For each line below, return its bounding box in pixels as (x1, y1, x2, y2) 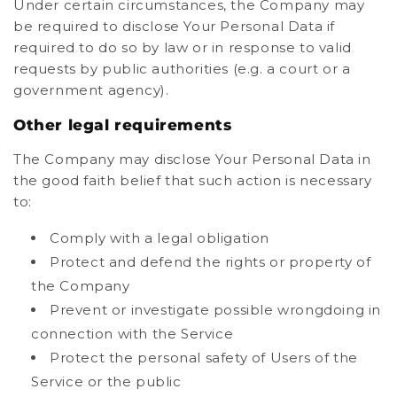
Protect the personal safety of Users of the (50, 348, 358, 366)
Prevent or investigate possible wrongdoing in (50, 300, 382, 318)
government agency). (13, 81, 169, 98)
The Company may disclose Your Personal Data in (13, 150, 371, 167)
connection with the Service (31, 324, 234, 342)
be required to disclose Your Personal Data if (13, 17, 336, 35)
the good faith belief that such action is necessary (13, 171, 372, 189)
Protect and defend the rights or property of (50, 253, 371, 270)
